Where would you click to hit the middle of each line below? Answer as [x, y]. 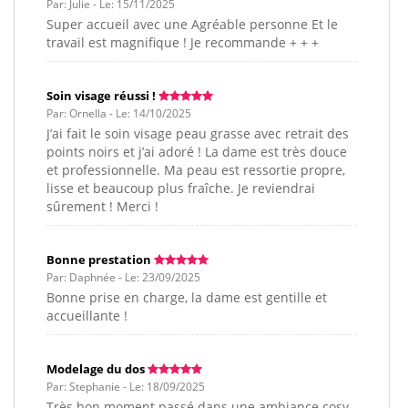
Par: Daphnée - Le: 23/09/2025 [123, 278]
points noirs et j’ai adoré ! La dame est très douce [197, 152]
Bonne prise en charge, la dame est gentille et [187, 298]
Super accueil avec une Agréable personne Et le [192, 25]
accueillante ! [87, 316]
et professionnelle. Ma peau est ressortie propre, [196, 170]
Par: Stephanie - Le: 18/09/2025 [126, 387]
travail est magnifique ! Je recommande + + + [183, 43]
